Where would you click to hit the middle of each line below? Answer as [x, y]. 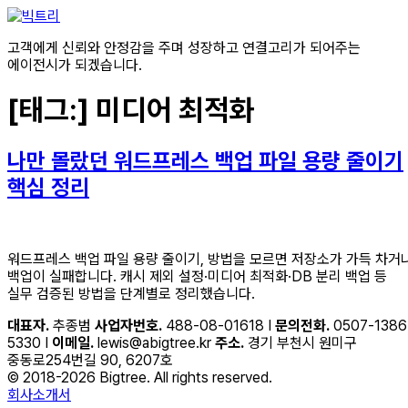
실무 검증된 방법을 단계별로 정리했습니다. [131, 293]
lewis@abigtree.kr [153, 342]
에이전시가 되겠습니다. [75, 65]
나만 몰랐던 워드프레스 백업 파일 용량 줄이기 [205, 160]
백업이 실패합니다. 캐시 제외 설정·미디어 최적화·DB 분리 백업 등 [197, 276]
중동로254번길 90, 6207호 [90, 360]
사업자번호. [128, 325]
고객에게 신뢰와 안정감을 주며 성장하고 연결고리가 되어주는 [184, 48]
